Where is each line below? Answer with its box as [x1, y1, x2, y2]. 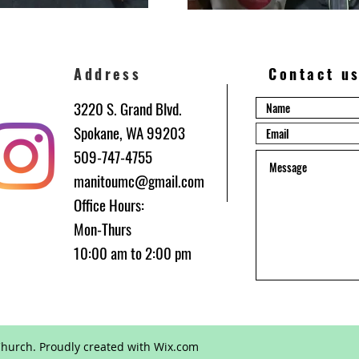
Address [74, 63, 142, 84]
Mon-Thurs [74, 217, 131, 240]
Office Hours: [74, 193, 144, 216]
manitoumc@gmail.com [74, 169, 204, 192]
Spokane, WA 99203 [74, 121, 185, 143]
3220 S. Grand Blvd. [74, 97, 182, 119]
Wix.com [154, 339, 199, 354]
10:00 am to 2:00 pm [74, 241, 192, 264]
